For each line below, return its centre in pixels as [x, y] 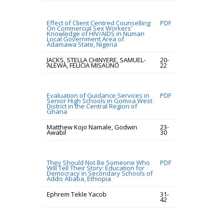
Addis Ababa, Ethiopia [79, 179]
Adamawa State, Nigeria [82, 44]
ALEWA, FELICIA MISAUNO [83, 65]
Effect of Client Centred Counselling [99, 23]
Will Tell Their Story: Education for [96, 168]
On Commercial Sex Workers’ [89, 28]
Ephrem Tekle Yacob [77, 194]
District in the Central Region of [92, 106]
